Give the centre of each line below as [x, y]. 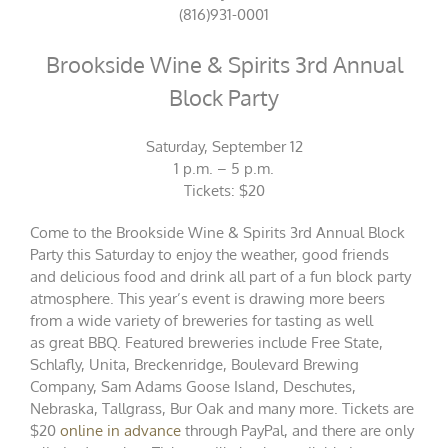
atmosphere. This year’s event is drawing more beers [207, 299]
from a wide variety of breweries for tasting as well [201, 321]
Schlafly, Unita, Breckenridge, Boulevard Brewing [194, 365]
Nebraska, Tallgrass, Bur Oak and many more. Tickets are [222, 409]
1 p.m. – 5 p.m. [224, 169]
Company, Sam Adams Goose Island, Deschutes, [193, 387]
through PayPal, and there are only [297, 431]
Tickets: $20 [224, 191]
